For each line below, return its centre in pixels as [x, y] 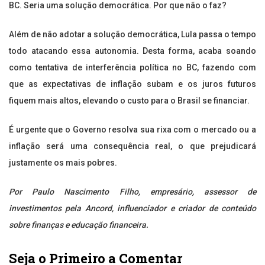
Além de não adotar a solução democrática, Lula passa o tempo [132, 35]
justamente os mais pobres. [63, 163]
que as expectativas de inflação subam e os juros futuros [132, 84]
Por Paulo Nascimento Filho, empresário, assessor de [132, 192]
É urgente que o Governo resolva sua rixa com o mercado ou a [132, 130]
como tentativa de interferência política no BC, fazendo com [132, 68]
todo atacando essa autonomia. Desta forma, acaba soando [132, 51]
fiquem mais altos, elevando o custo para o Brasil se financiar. [129, 101]
